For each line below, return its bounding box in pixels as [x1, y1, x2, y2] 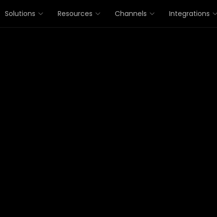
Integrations [169, 9, 210, 18]
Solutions [5, 9, 36, 18]
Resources [58, 9, 93, 18]
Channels [115, 9, 147, 18]
